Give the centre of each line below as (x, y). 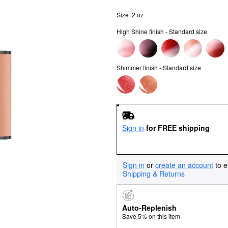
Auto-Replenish (149, 208)
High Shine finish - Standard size (162, 31)
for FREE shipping (178, 127)
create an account (184, 165)
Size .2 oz (130, 15)
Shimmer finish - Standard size (159, 67)
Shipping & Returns (154, 173)
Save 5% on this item (151, 216)
